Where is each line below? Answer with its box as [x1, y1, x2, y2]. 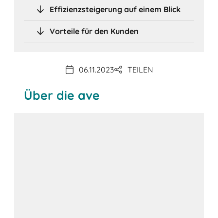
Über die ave [24, 87, 100, 103]
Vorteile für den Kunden [50, 26, 139, 36]
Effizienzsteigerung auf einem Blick [50, 4, 181, 14]
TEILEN [127, 65, 153, 75]
